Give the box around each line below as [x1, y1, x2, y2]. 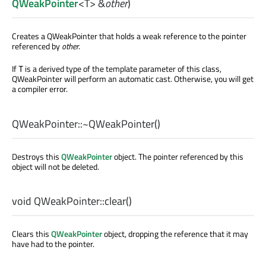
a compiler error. [12, 83, 68, 96]
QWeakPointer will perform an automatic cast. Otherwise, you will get [12, 72, 254, 85]
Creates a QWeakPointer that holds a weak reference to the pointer [12, 30, 246, 43]
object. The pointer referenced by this [112, 150, 243, 163]
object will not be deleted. [12, 160, 99, 173]
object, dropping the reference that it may [102, 227, 248, 240]
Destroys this [12, 150, 61, 163]
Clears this [12, 227, 51, 240]
